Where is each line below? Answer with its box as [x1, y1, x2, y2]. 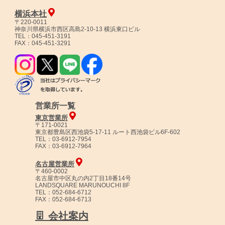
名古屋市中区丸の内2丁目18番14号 [35, 175, 131, 182]
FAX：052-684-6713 [35, 196, 91, 203]
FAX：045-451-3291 [15, 40, 71, 47]
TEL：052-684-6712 [35, 189, 91, 196]
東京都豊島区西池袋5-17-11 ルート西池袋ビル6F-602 [35, 129, 180, 136]
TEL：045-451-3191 [15, 33, 71, 40]
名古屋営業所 [35, 160, 74, 168]
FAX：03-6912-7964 [35, 143, 91, 150]
